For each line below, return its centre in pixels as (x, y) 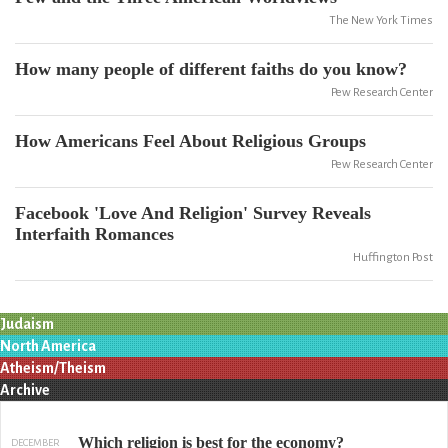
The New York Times (381, 20)
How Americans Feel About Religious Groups (190, 141)
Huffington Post (393, 257)
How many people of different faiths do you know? (211, 69)
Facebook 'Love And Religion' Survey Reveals (193, 213)
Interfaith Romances (94, 234)
